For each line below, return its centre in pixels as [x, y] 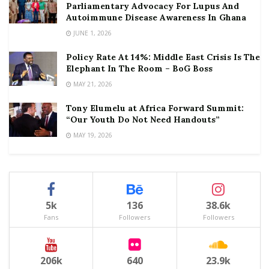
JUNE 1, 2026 [92, 33]
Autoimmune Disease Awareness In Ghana [156, 17]
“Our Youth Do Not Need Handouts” [143, 119]
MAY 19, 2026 [92, 135]
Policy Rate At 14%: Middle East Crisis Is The [163, 57]
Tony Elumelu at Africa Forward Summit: [155, 108]
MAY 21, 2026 [92, 84]
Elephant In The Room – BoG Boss [139, 68]
